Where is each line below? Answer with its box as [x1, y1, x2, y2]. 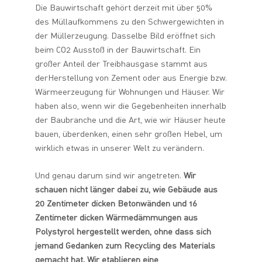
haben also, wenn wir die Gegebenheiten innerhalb [35, 100, 226, 111]
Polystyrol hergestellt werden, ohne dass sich [35, 226, 211, 236]
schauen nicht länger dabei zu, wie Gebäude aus [35, 184, 218, 194]
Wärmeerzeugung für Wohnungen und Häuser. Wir [35, 86, 225, 96]
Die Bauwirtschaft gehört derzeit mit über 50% [35, 2, 212, 12]
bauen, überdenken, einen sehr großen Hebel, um [35, 128, 222, 139]
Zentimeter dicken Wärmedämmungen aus [35, 212, 198, 222]
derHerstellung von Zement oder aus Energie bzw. [35, 72, 227, 82]
